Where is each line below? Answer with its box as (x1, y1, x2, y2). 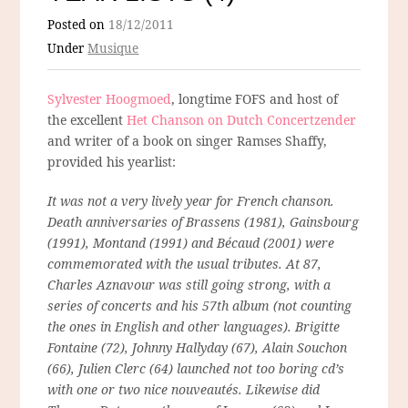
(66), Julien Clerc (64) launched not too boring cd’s (47, 360, 345, 378)
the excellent (47, 111, 127, 129)
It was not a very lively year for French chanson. (47, 192, 335, 210)
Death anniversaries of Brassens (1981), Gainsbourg (47, 213, 360, 231)
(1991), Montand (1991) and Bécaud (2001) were (47, 234, 335, 252)
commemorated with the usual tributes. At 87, (47, 255, 322, 273)
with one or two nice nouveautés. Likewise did (47, 381, 321, 399)
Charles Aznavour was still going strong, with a (47, 276, 331, 294)
